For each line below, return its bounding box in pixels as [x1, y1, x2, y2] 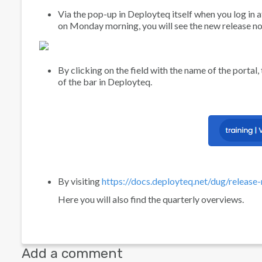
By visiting [58, 175, 102, 187]
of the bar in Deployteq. [58, 76, 152, 87]
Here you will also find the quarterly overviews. [58, 194, 244, 205]
